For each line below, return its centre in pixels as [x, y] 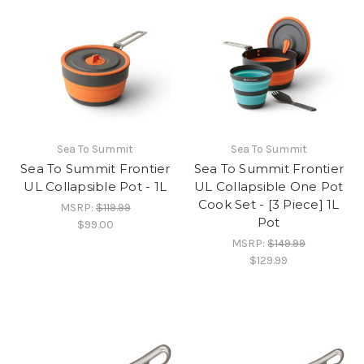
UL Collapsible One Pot [269, 186]
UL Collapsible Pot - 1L [95, 186]
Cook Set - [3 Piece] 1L [269, 204]
